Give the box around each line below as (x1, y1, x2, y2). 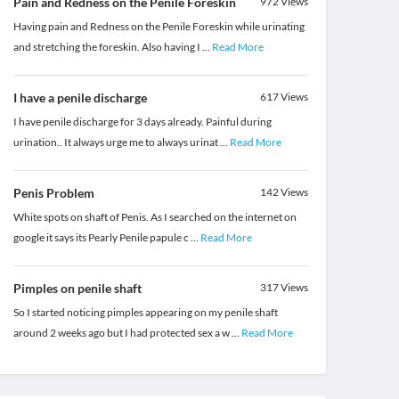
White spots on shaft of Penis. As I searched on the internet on (12, 210, 297, 224)
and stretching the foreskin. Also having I (12, 40, 202, 54)
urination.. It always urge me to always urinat (12, 135, 220, 150)
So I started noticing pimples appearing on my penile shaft (12, 305, 278, 320)
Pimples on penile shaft (12, 281, 142, 297)
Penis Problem (12, 185, 94, 201)
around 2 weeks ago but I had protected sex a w (12, 326, 232, 340)
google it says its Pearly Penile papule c (12, 231, 191, 245)
